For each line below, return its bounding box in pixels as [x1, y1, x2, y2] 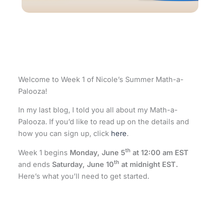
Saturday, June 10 [50, 160, 114, 169]
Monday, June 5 [70, 148, 126, 157]
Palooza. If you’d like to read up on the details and [18, 117, 190, 127]
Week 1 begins [18, 148, 70, 157]
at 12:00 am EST [131, 148, 189, 157]
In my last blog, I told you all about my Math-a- [18, 106, 178, 115]
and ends [18, 160, 51, 169]
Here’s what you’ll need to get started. [18, 171, 150, 181]
